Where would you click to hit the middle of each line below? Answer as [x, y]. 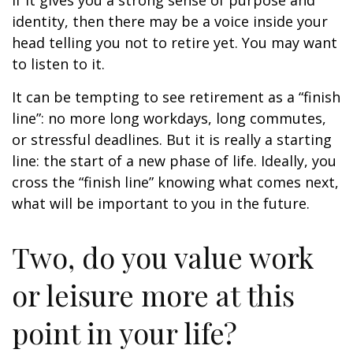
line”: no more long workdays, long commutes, [169, 118]
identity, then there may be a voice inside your [170, 21]
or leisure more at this [153, 295]
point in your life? [124, 333]
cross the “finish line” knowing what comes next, [175, 182]
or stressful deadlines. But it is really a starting [172, 139]
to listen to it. [58, 64]
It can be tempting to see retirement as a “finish [176, 97]
